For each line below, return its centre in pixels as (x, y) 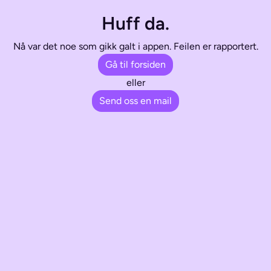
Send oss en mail (135, 101)
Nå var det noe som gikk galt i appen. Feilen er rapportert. (135, 47)
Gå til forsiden (135, 65)
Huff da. (135, 24)
